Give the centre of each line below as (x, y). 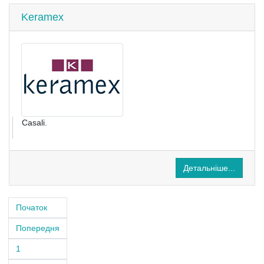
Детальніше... (209, 168)
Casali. (34, 122)
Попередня (38, 228)
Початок (32, 207)
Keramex (42, 17)
